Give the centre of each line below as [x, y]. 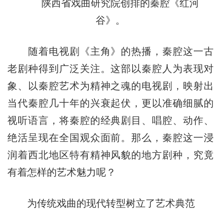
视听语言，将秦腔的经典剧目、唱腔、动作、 [110, 120]
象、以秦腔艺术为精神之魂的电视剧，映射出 [110, 86]
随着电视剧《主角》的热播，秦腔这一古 [110, 51]
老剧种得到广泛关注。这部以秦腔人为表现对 [110, 68]
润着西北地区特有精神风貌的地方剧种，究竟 [110, 155]
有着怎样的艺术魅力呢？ [61, 172]
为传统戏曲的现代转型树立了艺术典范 [101, 203]
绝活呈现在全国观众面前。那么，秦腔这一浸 [110, 137]
